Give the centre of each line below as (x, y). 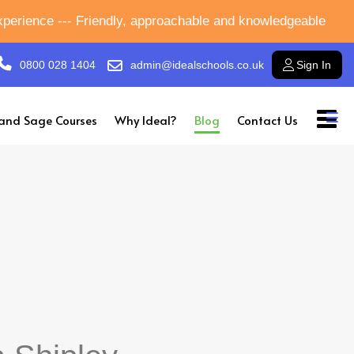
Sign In (314, 65)
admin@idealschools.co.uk (197, 65)
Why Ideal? (146, 120)
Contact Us (267, 120)
